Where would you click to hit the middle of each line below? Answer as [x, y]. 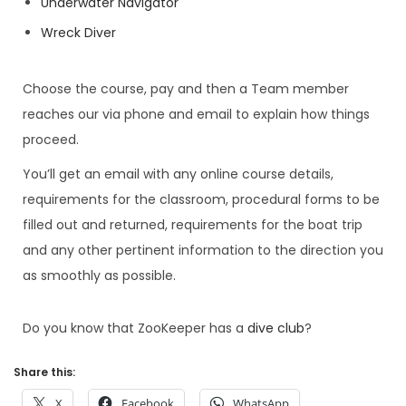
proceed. [51, 139]
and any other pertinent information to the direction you [203, 250]
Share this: [44, 372]
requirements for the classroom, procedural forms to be [201, 199]
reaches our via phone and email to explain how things [196, 114]
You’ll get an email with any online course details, [178, 174]
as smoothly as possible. [101, 275]
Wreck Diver [78, 32]
